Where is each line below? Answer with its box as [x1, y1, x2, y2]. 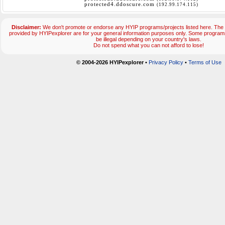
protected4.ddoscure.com [84, 2, 157, 8]
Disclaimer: [12, 24, 41, 31]
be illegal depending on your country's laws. [96, 36, 201, 43]
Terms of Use [188, 59, 221, 66]
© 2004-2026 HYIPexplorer [76, 59, 144, 66]
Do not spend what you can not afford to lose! [93, 42, 204, 49]
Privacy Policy [148, 59, 183, 66]
